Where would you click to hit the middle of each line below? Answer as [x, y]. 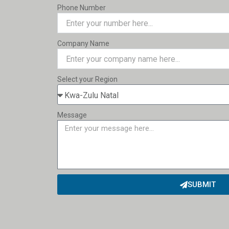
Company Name [83, 44]
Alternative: [76, 202]
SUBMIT [202, 184]
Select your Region [87, 79]
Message [72, 115]
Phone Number [82, 8]
